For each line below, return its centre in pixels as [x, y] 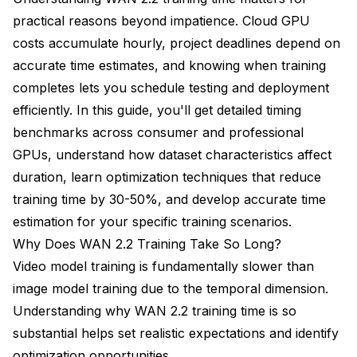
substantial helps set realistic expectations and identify [176, 333]
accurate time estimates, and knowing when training [169, 65]
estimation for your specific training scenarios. [152, 221]
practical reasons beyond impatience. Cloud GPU [161, 20]
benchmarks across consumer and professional [158, 132]
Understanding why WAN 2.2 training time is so [155, 310]
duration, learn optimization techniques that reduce [167, 177]
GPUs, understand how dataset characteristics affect [172, 154]
